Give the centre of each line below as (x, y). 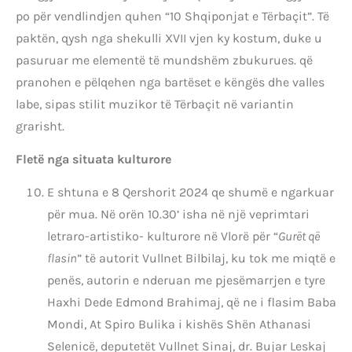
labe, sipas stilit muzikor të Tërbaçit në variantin (155, 104)
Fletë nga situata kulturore (93, 159)
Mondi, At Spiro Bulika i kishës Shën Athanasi (179, 324)
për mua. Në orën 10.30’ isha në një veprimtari (178, 214)
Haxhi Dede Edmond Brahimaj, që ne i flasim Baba (192, 302)
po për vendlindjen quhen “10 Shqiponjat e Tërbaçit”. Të (172, 16)
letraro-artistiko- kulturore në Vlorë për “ (163, 236)
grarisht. (40, 126)
